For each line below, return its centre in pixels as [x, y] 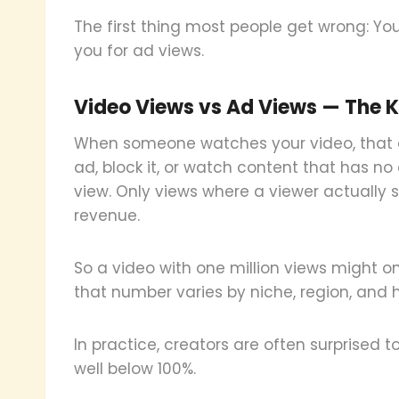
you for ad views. [139, 50]
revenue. [107, 215]
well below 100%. [135, 368]
